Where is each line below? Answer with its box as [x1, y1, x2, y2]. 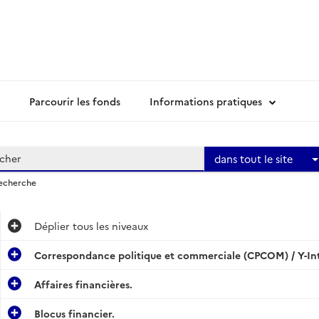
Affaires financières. [33, 277, 132, 291]
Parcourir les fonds [29, 94, 120, 108]
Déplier [33, 219, 70, 233]
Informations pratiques [150, 94, 262, 108]
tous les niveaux [69, 219, 148, 233]
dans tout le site [214, 151, 293, 166]
